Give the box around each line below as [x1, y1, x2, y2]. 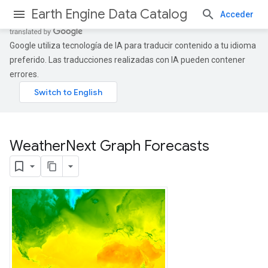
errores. [10, 69, 39, 79]
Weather [10, 137, 66, 155]
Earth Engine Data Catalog [31, 6, 187, 22]
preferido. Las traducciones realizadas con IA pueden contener [10, 55, 245, 65]
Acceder [220, 10, 254, 19]
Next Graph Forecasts [66, 137, 209, 155]
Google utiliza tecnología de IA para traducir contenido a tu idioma [10, 41, 256, 50]
